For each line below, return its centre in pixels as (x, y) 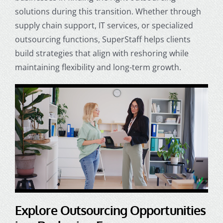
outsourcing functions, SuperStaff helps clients (103, 39)
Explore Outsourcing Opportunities (110, 210)
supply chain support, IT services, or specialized (104, 25)
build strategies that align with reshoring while (102, 53)
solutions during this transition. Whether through (108, 11)
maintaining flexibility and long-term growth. (98, 67)
